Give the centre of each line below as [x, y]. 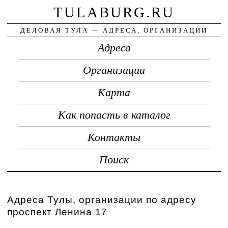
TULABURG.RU [114, 12]
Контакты [114, 137]
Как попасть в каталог [114, 115]
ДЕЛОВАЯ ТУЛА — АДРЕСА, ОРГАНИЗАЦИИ [114, 30]
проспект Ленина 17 [58, 212]
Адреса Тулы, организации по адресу [102, 199]
